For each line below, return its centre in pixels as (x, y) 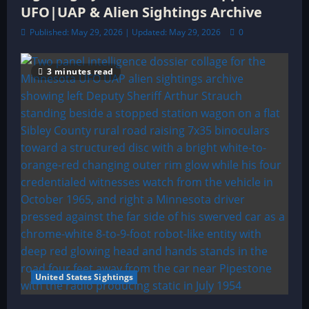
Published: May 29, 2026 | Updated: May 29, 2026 (125, 32)
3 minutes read (80, 71)
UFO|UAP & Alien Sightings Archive (141, 12)
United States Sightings (84, 277)
